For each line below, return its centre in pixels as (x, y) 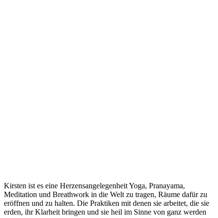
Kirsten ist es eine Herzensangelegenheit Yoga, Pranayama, (94, 185)
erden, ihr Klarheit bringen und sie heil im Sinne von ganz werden (105, 212)
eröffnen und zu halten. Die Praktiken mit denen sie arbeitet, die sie (107, 203)
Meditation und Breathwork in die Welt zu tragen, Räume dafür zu (106, 194)
